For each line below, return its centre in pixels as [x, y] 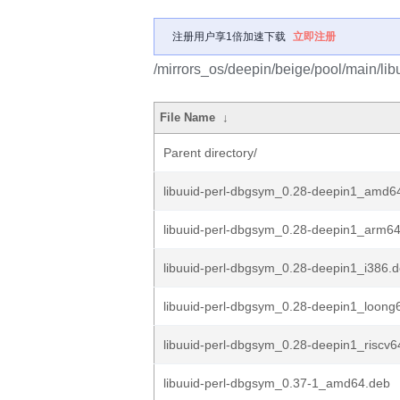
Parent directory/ [210, 153]
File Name [188, 117]
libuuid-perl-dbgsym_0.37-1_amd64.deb [277, 383]
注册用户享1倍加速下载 [229, 37]
